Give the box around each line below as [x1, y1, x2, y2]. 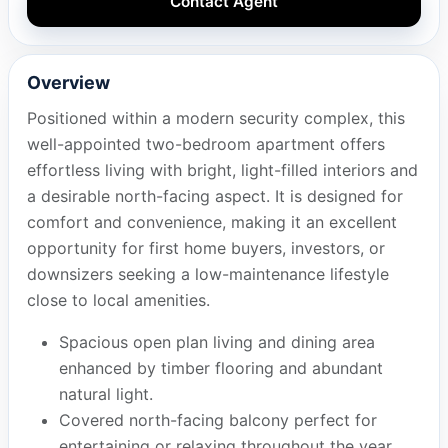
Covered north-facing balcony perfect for [58, 410, 377, 431]
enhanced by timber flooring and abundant [58, 358, 383, 379]
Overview [26, 72, 110, 94]
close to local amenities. [26, 290, 210, 311]
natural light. [58, 384, 153, 405]
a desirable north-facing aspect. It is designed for [26, 186, 403, 207]
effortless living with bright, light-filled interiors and [26, 160, 418, 181]
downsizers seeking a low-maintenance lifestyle [26, 264, 389, 285]
